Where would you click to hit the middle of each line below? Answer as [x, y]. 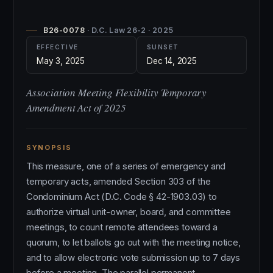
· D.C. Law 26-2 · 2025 [130, 30]
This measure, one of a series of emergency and [126, 166]
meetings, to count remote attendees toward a [122, 227]
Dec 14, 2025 [172, 61]
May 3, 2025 [61, 61]
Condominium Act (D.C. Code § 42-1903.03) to [122, 197]
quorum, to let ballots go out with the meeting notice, [133, 242]
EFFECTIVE [58, 47]
